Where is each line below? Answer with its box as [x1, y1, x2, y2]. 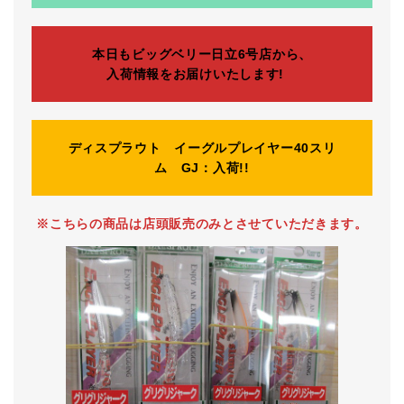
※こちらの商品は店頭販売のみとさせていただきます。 [36, 216, 368, 231]
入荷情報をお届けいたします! [106, 67, 285, 81]
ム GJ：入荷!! [154, 161, 250, 175]
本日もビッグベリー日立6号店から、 [92, 47, 312, 61]
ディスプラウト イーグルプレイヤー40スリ [68, 141, 336, 155]
